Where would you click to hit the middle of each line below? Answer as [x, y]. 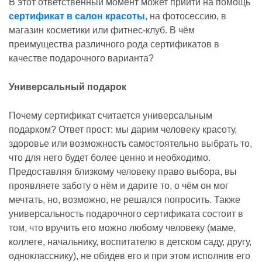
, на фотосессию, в [186, 16]
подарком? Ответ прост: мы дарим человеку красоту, [123, 130]
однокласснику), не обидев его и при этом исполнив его [130, 256]
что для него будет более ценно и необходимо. [110, 158]
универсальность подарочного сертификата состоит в [126, 214]
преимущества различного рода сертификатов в [114, 44]
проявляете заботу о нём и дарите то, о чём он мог [119, 186]
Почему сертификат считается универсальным [111, 116]
